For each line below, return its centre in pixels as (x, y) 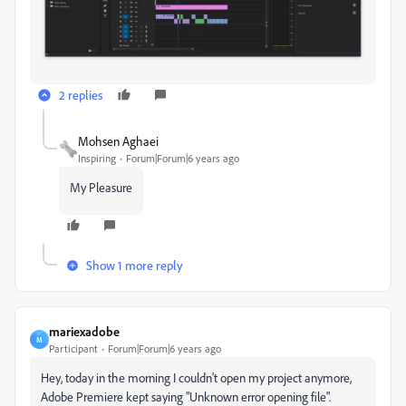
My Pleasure (101, 188)
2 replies (81, 95)
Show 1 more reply (135, 266)
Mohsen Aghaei (118, 141)
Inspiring (97, 159)
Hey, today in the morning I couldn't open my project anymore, (196, 378)
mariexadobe (84, 332)
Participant (73, 349)
